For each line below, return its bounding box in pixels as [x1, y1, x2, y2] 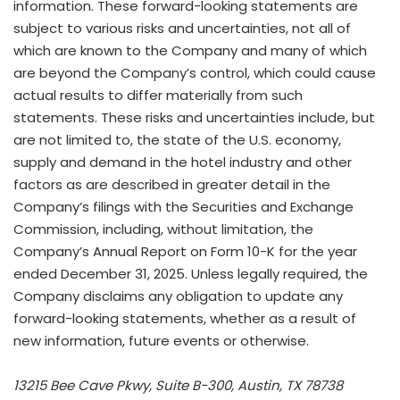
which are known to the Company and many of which [13, 40, 367, 60]
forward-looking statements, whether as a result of [13, 308, 356, 328]
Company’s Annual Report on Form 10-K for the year [13, 241, 357, 261]
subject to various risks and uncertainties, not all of [13, 18, 351, 37]
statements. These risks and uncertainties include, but [13, 107, 375, 127]
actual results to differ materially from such [13, 85, 303, 104]
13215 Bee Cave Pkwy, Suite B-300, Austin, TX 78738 [13, 375, 343, 395]
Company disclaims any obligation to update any [13, 286, 343, 305]
